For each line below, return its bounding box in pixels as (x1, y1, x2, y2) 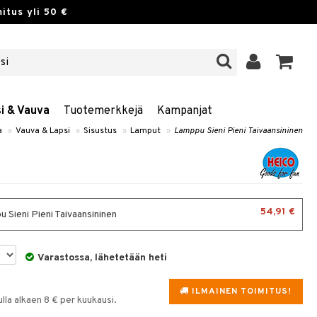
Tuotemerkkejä (64, 104, 143, 118)
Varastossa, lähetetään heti (38, 252, 168, 264)
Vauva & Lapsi (16, 125, 70, 137)
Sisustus (83, 125, 117, 137)
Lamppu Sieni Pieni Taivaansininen (174, 125, 303, 137)
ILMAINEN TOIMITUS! (188, 286, 292, 297)
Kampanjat (157, 104, 212, 118)
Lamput (130, 125, 161, 137)
